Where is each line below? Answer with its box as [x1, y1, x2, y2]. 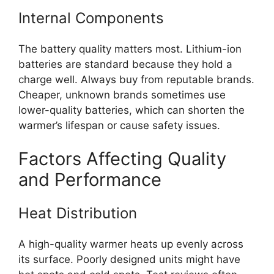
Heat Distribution [18, 204, 137, 223]
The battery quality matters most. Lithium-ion [18, 42, 242, 55]
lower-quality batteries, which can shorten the [18, 103, 245, 116]
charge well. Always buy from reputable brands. [18, 73, 254, 86]
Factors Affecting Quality [18, 148, 226, 170]
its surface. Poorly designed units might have [18, 253, 240, 266]
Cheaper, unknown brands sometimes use [18, 88, 226, 101]
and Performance [18, 169, 161, 191]
